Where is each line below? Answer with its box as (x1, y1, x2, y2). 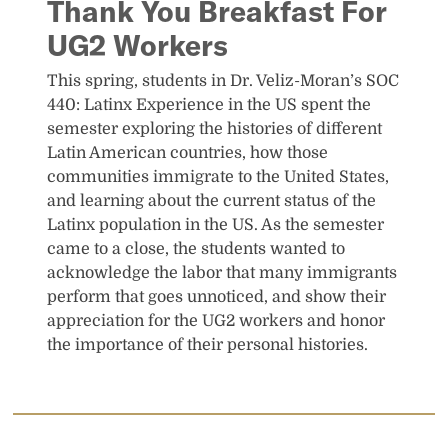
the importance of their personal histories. (47, 336, 369, 355)
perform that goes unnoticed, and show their (47, 288, 387, 307)
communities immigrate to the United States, (47, 168, 390, 187)
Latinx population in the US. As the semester (47, 216, 385, 235)
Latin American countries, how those (47, 144, 329, 163)
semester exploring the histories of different (47, 120, 383, 139)
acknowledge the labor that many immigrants (47, 264, 398, 283)
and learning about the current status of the (47, 192, 377, 211)
